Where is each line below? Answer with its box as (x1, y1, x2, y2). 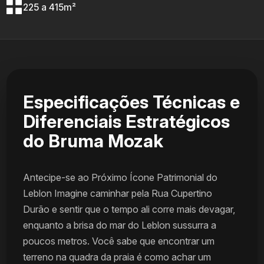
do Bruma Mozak (23, 130, 164, 152)
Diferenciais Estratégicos (23, 111, 230, 133)
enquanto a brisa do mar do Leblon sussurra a (23, 219, 217, 232)
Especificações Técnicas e (23, 91, 240, 113)
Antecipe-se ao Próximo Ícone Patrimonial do (23, 171, 218, 184)
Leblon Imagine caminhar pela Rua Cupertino (23, 187, 213, 200)
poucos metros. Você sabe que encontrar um (23, 235, 215, 247)
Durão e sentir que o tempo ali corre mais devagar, (23, 203, 236, 216)
